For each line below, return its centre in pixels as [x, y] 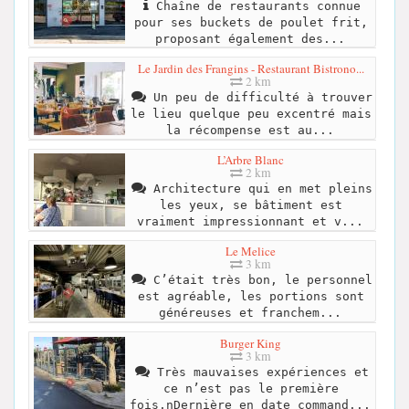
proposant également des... [250, 38]
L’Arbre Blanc [251, 160]
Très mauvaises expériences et [259, 372]
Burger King [251, 343]
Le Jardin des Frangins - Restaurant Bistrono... [251, 68]
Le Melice [251, 252]
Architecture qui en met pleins [259, 189]
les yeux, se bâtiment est [251, 205]
